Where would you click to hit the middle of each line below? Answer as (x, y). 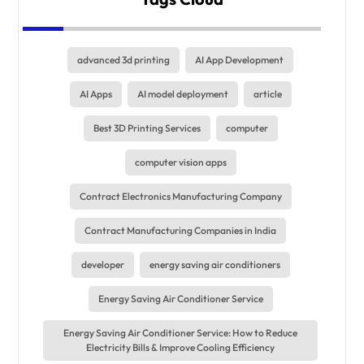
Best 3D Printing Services (147, 128)
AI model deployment (182, 94)
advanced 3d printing (123, 60)
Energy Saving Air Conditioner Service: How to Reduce (180, 333)
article (267, 94)
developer (102, 265)
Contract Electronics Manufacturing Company (180, 197)
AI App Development (239, 60)
